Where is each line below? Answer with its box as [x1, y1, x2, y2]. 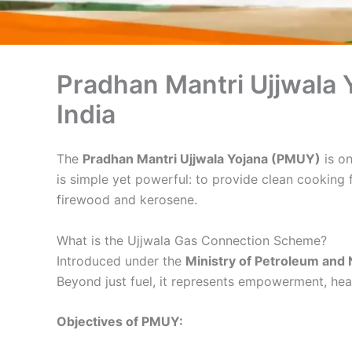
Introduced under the [57, 252, 185, 269]
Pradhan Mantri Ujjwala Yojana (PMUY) [82, 151, 321, 167]
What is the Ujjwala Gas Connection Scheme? [57, 232, 327, 248]
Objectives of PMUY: [57, 313, 183, 330]
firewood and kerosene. [57, 192, 197, 207]
